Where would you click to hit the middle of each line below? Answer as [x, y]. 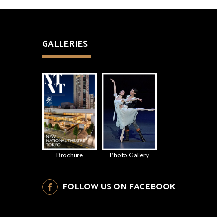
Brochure [70, 155]
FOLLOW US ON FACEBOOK [119, 187]
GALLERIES [65, 44]
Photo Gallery [130, 155]
